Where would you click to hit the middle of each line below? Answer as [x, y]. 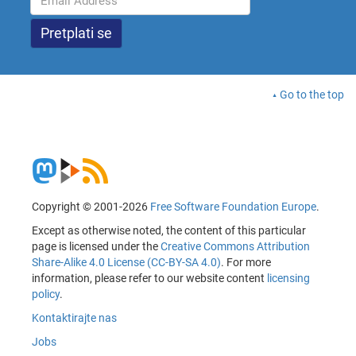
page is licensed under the [96, 247]
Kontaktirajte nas [74, 318]
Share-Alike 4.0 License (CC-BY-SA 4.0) [126, 263]
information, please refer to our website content [149, 279]
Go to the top [312, 95]
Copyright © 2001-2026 [91, 207]
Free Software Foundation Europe [233, 207]
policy [46, 294]
